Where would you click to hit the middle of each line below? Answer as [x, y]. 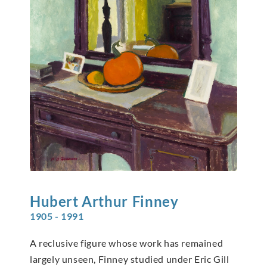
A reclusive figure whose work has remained [127, 243]
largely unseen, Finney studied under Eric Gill [130, 259]
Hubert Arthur [79, 201]
